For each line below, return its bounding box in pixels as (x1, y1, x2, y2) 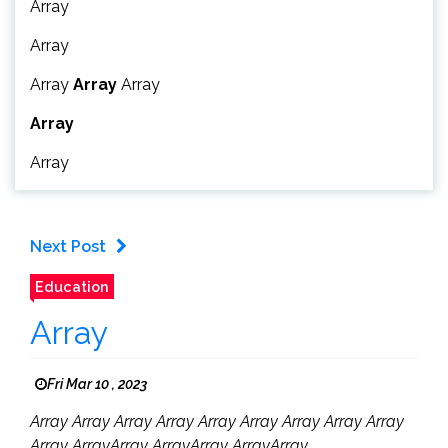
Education (35, 278, 109, 296)
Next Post (30, 237, 106, 257)
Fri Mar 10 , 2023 (47, 376, 147, 393)
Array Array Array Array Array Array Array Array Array (30, 412, 404, 432)
